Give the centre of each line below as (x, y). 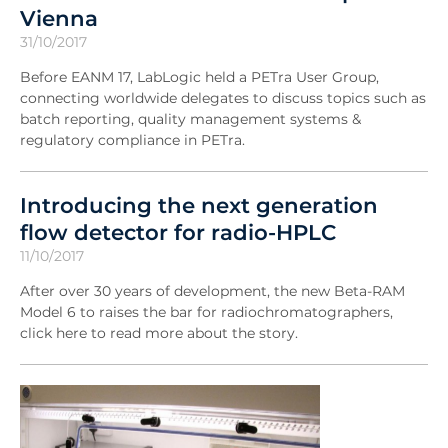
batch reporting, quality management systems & (190, 118)
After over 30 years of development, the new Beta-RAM (212, 290)
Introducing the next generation (199, 204)
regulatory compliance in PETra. (132, 139)
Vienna (59, 17)
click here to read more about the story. (161, 332)
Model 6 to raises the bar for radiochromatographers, (206, 311)
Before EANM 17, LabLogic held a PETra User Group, (199, 76)
